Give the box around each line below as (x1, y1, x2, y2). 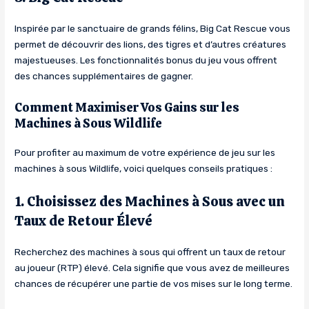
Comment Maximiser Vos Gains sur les (14, 99, 240, 116)
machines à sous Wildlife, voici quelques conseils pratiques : (14, 163, 273, 175)
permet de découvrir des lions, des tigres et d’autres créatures (14, 39, 287, 50)
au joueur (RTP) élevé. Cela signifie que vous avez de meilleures (14, 262, 290, 274)
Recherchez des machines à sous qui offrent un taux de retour (14, 246, 286, 258)
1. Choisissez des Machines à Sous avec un (14, 192, 286, 211)
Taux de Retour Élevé (14, 212, 153, 230)
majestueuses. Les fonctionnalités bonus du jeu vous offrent (14, 54, 278, 66)
